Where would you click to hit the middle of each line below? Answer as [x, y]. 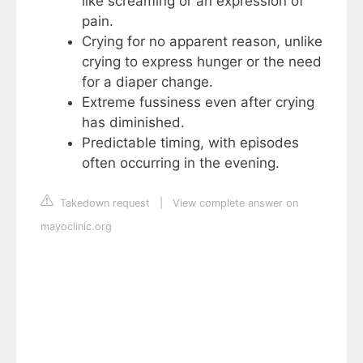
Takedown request [103, 203]
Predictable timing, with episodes [190, 142]
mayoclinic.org [76, 227]
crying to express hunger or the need [202, 61]
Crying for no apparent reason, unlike [202, 41]
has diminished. [133, 122]
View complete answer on [235, 203]
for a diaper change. [147, 81]
